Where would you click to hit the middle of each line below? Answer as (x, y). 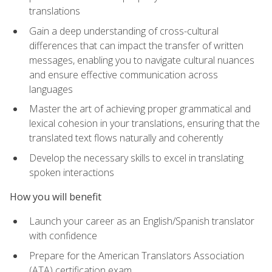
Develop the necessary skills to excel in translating (136, 158)
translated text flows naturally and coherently (126, 138)
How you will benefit (56, 197)
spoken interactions (72, 172)
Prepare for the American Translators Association (137, 255)
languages (51, 89)
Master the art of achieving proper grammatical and (140, 109)
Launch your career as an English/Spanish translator (142, 221)
